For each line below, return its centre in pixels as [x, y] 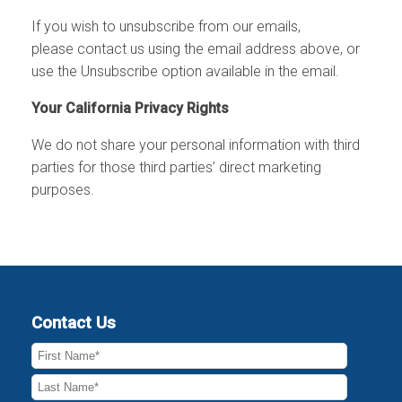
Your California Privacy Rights [130, 109]
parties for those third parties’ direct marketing [176, 168]
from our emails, [249, 27]
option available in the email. [250, 72]
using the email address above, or [254, 49]
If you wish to [74, 27]
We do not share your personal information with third [196, 145]
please [52, 49]
